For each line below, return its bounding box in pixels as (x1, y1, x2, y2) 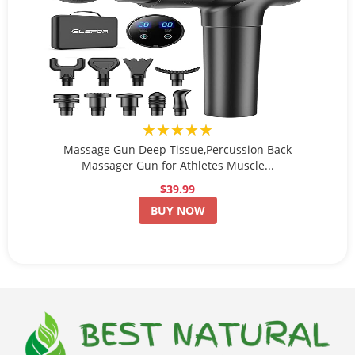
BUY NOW (150, 202, 205, 218)
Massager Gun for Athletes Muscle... (81, 157, 274, 173)
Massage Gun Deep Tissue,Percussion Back (63, 141, 292, 157)
